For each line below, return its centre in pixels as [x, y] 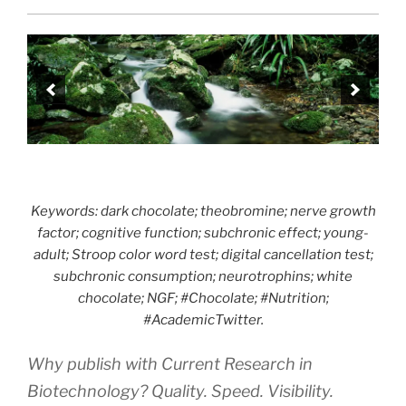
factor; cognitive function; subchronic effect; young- [203, 232]
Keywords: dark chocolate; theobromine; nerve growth [203, 211]
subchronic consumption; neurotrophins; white [203, 276]
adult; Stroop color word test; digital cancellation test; [203, 254]
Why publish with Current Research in [170, 364]
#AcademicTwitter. [203, 319]
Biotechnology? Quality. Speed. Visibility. [180, 391]
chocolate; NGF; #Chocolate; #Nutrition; [203, 298]
